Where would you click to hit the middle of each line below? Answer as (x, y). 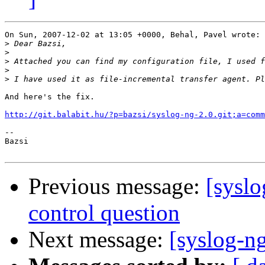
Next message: (99, 240)
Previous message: (117, 186)
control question (104, 213)
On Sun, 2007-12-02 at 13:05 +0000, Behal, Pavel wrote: (132, 35)
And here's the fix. (50, 97)
